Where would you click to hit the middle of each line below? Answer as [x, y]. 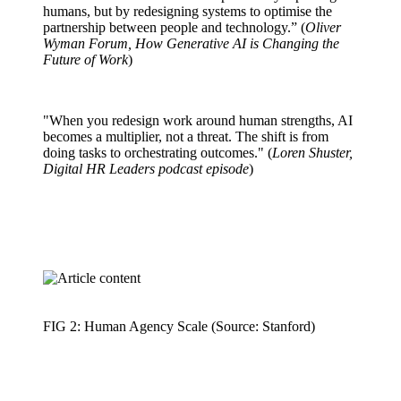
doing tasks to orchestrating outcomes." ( [158, 152]
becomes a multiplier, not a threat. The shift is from [186, 136]
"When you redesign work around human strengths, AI [198, 120]
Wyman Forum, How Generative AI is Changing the [191, 43]
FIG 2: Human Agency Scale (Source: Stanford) [179, 326]
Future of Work [85, 59]
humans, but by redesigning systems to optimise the [188, 11]
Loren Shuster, [312, 152]
